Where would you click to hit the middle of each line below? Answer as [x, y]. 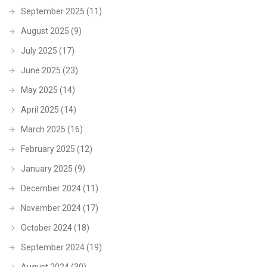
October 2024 [46, 227]
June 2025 [41, 70]
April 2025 [40, 109]
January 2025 [47, 168]
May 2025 [39, 90]
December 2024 [51, 188]
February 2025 [48, 149]
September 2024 [53, 247]
